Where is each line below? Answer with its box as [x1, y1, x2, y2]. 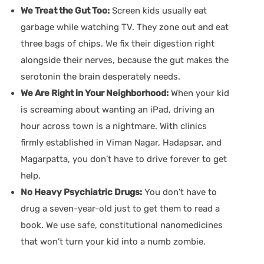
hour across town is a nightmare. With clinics [21, 120, 207, 131]
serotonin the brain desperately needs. [21, 71, 180, 82]
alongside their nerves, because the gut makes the [21, 54, 229, 65]
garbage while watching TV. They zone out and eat [21, 21, 229, 32]
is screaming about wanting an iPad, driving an [21, 104, 214, 115]
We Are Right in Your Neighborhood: [21, 87, 169, 98]
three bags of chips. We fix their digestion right [21, 38, 214, 49]
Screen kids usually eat [110, 5, 207, 16]
